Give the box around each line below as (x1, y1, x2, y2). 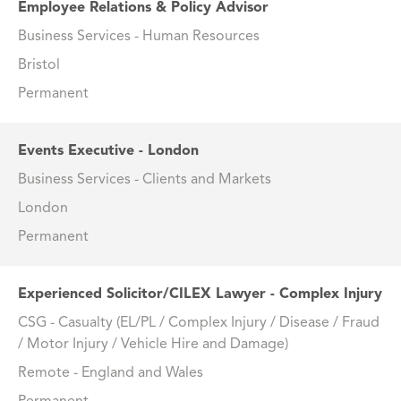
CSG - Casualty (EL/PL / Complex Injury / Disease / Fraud (18, 316, 380, 331)
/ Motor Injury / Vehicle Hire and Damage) (18, 337, 288, 353)
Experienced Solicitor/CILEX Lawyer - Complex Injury (18, 287, 382, 303)
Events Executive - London (18, 144, 199, 159)
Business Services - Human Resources (18, 30, 260, 45)
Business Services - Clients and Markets (18, 173, 271, 188)
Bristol (18, 58, 60, 73)
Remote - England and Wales (18, 366, 203, 381)
